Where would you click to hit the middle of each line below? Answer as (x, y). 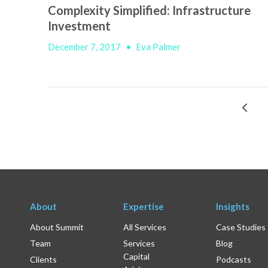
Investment (79, 26)
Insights (233, 207)
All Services (144, 227)
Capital (136, 257)
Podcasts (234, 260)
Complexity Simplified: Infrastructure (149, 10)
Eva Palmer (158, 47)
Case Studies (241, 227)
